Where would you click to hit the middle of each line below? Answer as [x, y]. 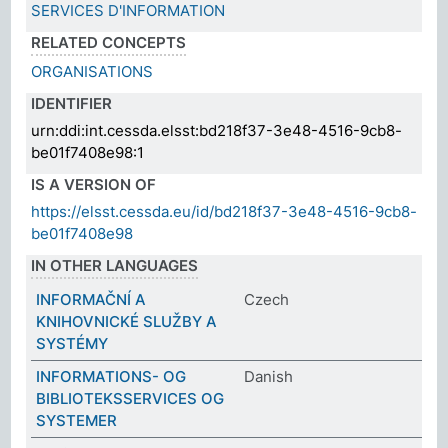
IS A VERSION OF [94, 184]
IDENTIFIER [72, 103]
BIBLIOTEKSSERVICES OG [130, 398]
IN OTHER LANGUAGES [115, 265]
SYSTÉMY [72, 343]
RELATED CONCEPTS [109, 42]
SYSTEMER [77, 420]
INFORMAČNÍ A [91, 299]
